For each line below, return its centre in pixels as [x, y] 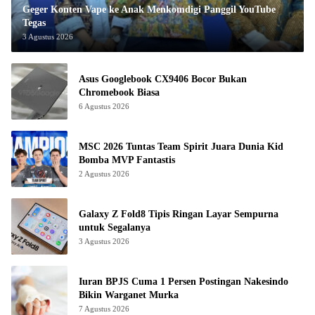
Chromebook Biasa [119, 92]
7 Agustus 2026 [104, 308]
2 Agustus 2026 [104, 173]
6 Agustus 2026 [104, 106]
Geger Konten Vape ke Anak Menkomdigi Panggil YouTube [149, 9]
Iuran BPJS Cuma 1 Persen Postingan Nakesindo [184, 281]
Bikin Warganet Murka [129, 295]
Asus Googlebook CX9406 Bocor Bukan [163, 79]
